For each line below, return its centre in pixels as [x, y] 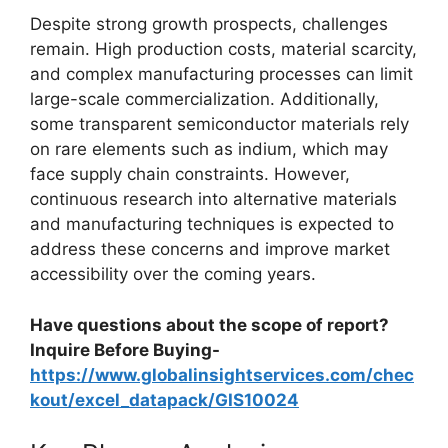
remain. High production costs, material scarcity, [223, 49]
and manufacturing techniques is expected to [212, 224]
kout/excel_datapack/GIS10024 [164, 399]
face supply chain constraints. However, [190, 174]
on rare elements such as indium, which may [209, 149]
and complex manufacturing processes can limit [221, 74]
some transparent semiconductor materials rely [219, 124]
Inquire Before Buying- [125, 349]
